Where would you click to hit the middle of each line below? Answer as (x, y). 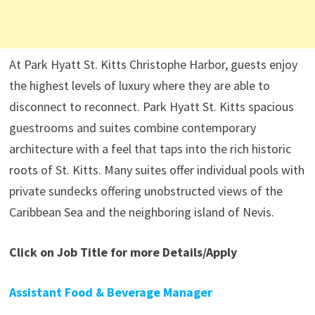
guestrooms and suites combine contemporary (132, 128)
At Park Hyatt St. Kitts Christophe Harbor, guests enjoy (153, 64)
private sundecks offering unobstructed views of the (146, 191)
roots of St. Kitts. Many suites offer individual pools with (156, 170)
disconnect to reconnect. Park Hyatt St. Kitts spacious (151, 107)
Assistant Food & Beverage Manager (110, 292)
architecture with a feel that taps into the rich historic (150, 149)
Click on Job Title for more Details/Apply (123, 252)
